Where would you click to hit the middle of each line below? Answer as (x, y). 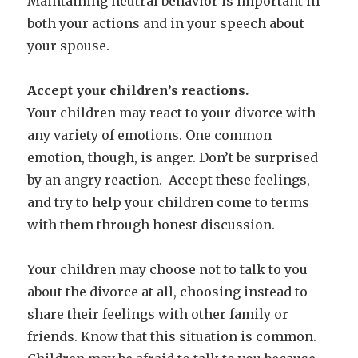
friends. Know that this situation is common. (172, 336)
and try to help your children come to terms (169, 202)
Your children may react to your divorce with (172, 112)
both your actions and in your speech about (166, 23)
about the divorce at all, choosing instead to (168, 291)
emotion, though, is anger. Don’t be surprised (173, 157)
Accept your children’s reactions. (138, 90)
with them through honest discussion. (151, 224)
